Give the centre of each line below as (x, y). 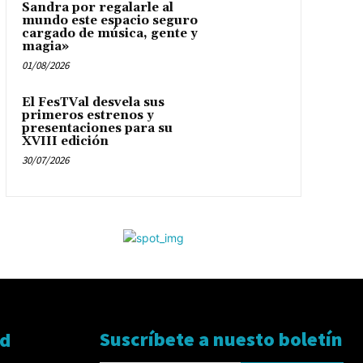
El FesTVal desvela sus (93, 102)
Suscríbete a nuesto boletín (222, 339)
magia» (45, 46)
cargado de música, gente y (109, 33)
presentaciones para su (97, 128)
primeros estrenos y (88, 115)
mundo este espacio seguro (109, 20)
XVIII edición (65, 141)
